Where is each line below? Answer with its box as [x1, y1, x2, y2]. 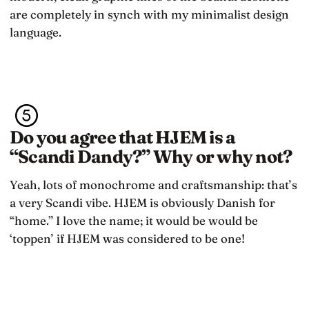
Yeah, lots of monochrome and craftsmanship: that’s [10, 177, 297, 192]
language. [10, 25, 61, 40]
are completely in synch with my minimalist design [10, 7, 289, 22]
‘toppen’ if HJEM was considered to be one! [10, 230, 245, 246]
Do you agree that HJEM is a [10, 126, 236, 148]
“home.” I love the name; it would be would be [10, 212, 258, 228]
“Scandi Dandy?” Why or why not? [10, 145, 292, 168]
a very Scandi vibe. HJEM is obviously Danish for [10, 195, 275, 210]
